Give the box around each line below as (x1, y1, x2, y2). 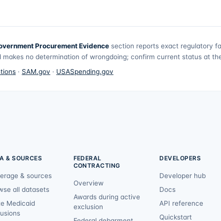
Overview (73, 179, 104, 187)
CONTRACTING (73, 162, 120, 170)
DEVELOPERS (159, 154, 201, 162)
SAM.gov (22, 68, 50, 76)
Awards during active (73, 193, 140, 201)
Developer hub (159, 172, 206, 180)
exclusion (73, 203, 103, 211)
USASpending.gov (56, 68, 113, 76)
